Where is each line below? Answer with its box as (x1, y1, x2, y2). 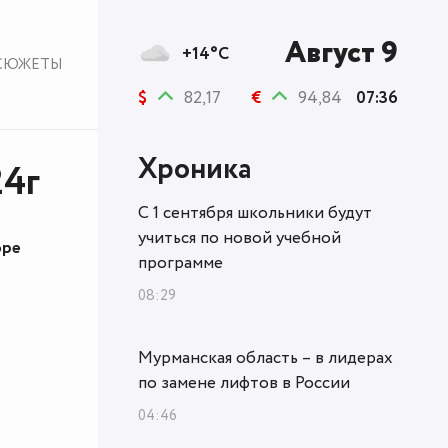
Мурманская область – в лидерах (138, 346, 393, 371)
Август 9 (285, 32, 398, 75)
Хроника (138, 149, 251, 191)
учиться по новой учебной (138, 226, 341, 251)
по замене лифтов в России (138, 371, 350, 396)
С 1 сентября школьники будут (138, 201, 372, 226)
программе (138, 251, 223, 276)
